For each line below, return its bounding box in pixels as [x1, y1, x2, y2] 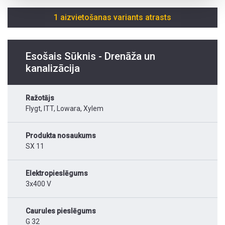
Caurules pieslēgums [26, 207, 96, 215]
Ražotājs [26, 94, 54, 102]
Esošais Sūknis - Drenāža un [26, 50, 155, 63]
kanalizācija [26, 62, 80, 75]
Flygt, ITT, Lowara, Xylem [26, 104, 103, 113]
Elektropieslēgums [26, 169, 88, 178]
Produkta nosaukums [26, 132, 96, 140]
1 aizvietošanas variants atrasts [54, 13, 171, 23]
